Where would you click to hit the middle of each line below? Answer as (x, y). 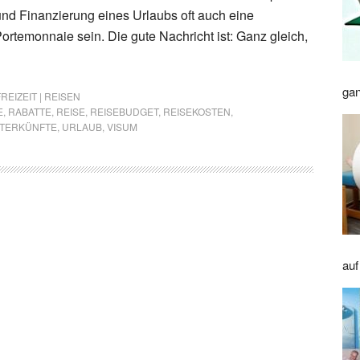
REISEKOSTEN (197, 111)
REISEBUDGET (124, 111)
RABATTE (30, 111)
